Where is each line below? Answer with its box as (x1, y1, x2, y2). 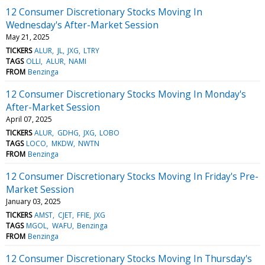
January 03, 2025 (6, 196, 61, 206)
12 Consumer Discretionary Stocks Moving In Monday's (6, 87, 246, 101)
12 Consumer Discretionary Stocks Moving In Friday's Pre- (6, 169, 258, 183)
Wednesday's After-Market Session (6, 18, 159, 31)
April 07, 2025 (6, 114, 52, 124)
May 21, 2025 (6, 31, 50, 42)
